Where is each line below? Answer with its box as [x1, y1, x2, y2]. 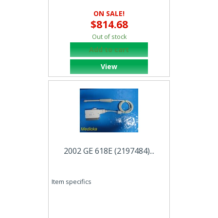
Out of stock [91, 33, 127, 41]
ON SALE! [93, 9, 125, 18]
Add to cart [89, 45, 129, 54]
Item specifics [52, 177, 91, 186]
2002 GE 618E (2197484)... [64, 145, 154, 156]
